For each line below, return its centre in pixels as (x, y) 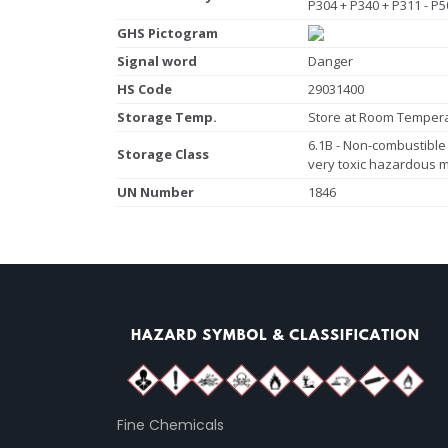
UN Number (155, 191)
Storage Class (163, 153)
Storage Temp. (167, 116)
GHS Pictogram (167, 32)
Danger (330, 60)
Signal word (157, 60)
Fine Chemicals (170, 424)
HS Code (144, 88)
